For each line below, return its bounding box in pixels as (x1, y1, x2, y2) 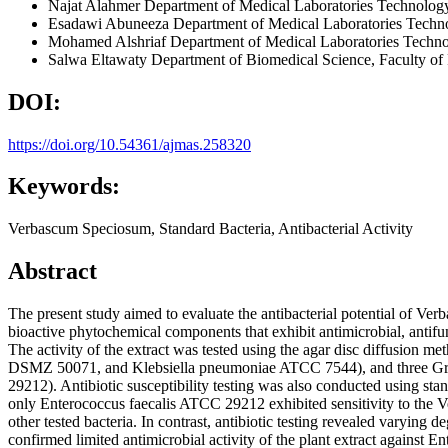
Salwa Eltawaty (48, 50, 151, 68)
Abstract (8, 258, 97, 285)
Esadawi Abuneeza (48, 14, 173, 32)
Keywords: (8, 173, 120, 200)
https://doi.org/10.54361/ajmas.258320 (8, 135, 251, 153)
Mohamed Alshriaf (48, 32, 170, 50)
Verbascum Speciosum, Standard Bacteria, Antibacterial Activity (8, 220, 413, 238)
